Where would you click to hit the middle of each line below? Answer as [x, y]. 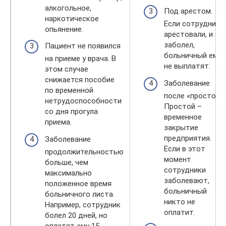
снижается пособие [80, 80]
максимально [68, 173]
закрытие [181, 127]
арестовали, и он [194, 34]
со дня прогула [71, 111]
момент [178, 159]
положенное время [78, 183]
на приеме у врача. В [80, 59]
